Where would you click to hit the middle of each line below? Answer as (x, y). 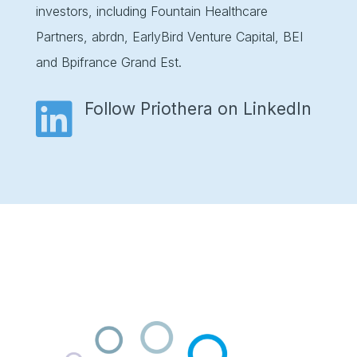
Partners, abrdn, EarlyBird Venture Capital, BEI (169, 36)
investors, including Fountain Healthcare (151, 11)
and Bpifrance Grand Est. (108, 62)
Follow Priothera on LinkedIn (198, 108)
